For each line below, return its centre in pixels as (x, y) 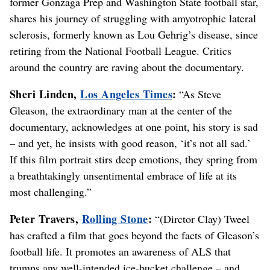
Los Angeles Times (126, 94)
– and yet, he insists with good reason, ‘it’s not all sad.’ (130, 143)
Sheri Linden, (45, 94)
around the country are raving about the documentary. (127, 67)
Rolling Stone (115, 218)
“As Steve (199, 94)
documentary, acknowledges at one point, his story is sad (134, 126)
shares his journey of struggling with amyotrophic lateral (133, 18)
